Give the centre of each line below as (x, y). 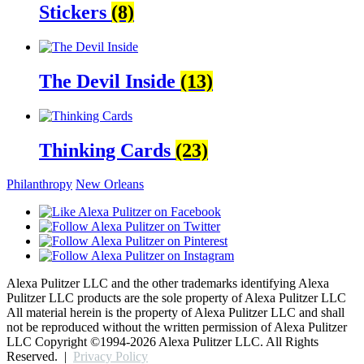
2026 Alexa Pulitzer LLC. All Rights (224, 342)
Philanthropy (39, 184)
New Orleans (110, 184)
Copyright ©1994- (82, 342)
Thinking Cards (107, 150)
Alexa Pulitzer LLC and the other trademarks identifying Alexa (168, 284)
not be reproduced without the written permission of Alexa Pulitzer (177, 327)
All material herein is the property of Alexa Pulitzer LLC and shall (175, 313)
